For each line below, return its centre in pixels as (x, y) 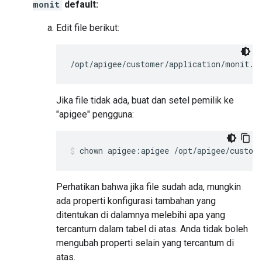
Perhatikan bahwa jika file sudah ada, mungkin (149, 187)
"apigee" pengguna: (95, 115)
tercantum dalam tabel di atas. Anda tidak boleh (152, 229)
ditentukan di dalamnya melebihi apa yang (141, 215)
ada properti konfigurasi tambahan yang (136, 201)
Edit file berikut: (88, 28)
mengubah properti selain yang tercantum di (145, 243)
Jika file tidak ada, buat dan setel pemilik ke (145, 101)
